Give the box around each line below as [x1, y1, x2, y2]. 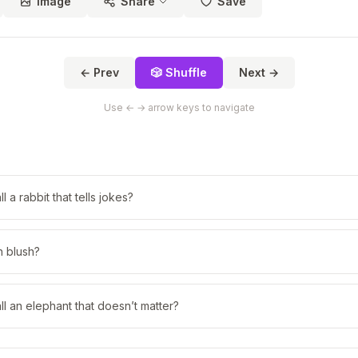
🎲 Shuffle [150, 66, 207, 79]
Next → [238, 66, 279, 79]
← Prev [79, 66, 119, 79]
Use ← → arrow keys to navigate [103, 101, 255, 113]
